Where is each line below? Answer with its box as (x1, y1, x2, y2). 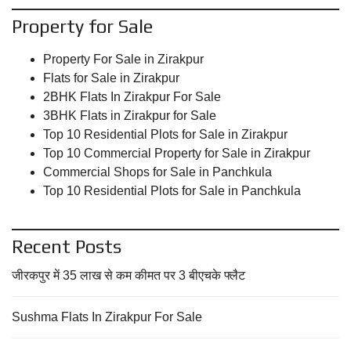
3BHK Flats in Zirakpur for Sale (43, 109, 216, 122)
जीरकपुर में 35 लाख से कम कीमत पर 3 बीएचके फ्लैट (12, 269, 245, 282)
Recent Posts (12, 236, 121, 257)
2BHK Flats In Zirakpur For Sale (43, 90, 221, 103)
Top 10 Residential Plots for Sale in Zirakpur (43, 128, 288, 141)
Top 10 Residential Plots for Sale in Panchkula (43, 184, 301, 197)
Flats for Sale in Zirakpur (43, 71, 179, 85)
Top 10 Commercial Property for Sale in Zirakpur (43, 147, 310, 160)
